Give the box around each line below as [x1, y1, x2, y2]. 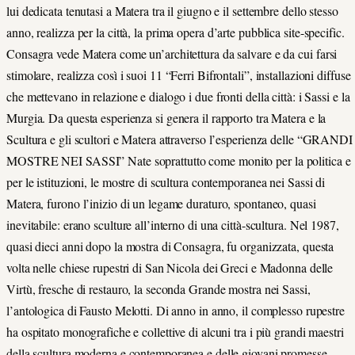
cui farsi [295, 44, 338, 62]
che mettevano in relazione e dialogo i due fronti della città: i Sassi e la [6, 87, 350, 105]
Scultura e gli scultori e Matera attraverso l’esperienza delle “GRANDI [6, 130, 353, 147]
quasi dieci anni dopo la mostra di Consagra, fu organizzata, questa [6, 237, 334, 254]
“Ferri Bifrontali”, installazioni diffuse [165, 66, 351, 83]
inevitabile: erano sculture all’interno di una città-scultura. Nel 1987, [6, 216, 339, 233]
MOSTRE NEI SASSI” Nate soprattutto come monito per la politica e [6, 151, 351, 169]
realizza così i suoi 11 [56, 66, 166, 83]
